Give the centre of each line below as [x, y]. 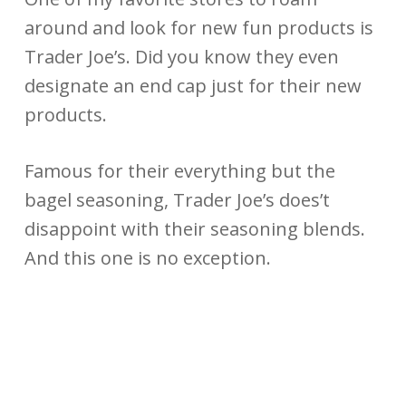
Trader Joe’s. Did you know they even [181, 56]
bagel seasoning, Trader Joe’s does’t [177, 199]
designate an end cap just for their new [193, 85]
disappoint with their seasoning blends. [194, 228]
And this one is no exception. [147, 257]
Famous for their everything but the [179, 170]
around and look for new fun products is [198, 27]
